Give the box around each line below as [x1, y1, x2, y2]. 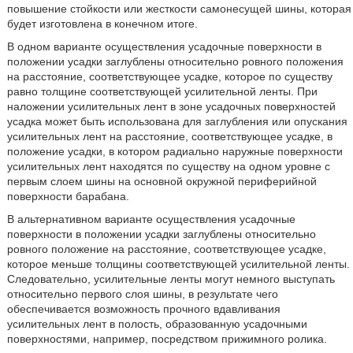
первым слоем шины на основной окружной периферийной [6, 175, 317, 188]
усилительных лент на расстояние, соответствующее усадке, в [6, 130, 333, 143]
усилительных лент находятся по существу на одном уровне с [6, 160, 330, 173]
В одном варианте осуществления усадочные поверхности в [6, 40, 321, 53]
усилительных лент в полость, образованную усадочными [6, 318, 307, 330]
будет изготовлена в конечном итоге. [6, 17, 198, 30]
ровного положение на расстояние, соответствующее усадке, [6, 243, 326, 255]
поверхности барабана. [6, 190, 129, 203]
